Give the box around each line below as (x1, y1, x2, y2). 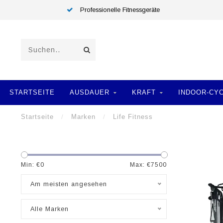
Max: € (129, 161, 151, 168)
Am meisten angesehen (30, 181, 107, 188)
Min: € (21, 161, 40, 168)
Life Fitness (113, 113, 153, 120)
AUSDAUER (70, 89, 110, 96)
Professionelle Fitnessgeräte (78, 6, 160, 13)
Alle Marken (30, 206, 69, 213)
